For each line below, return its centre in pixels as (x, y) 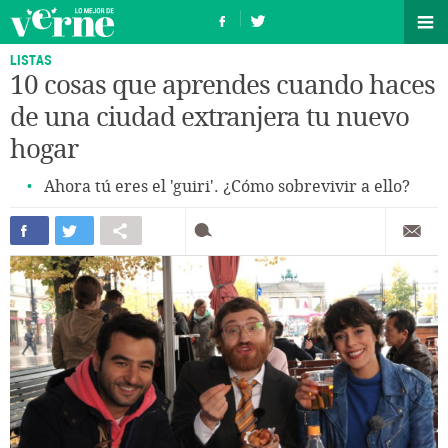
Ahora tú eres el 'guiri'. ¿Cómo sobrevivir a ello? (227, 186)
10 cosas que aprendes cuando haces (222, 85)
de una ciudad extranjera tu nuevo (209, 117)
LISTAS (31, 59)
